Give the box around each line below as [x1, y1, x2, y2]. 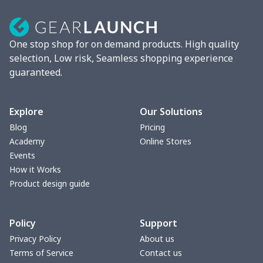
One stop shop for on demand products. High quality [9, 38, 239, 51]
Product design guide [9, 178, 90, 190]
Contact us [139, 247, 182, 259]
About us [139, 233, 174, 245]
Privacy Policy [9, 233, 61, 245]
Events [9, 150, 35, 161]
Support [139, 217, 177, 230]
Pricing [139, 122, 165, 133]
